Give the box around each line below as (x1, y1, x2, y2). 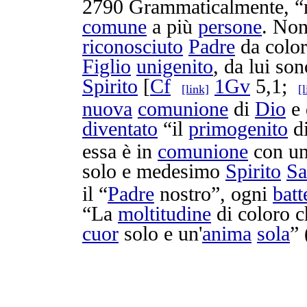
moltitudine (118, 203, 211, 225)
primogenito (188, 118, 288, 140)
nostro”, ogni (154, 183, 273, 205)
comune (82, 16, 147, 38)
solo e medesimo (82, 160, 225, 182)
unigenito (136, 56, 213, 77)
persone (198, 16, 262, 38)
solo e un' (119, 223, 202, 245)
